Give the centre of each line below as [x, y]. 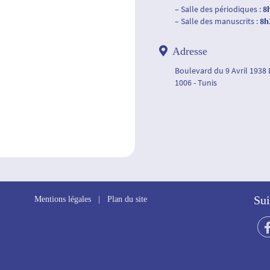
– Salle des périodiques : [219, 9]
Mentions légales [63, 199]
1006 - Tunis [196, 83]
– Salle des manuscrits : [217, 21]
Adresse [190, 51]
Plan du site [127, 199]
